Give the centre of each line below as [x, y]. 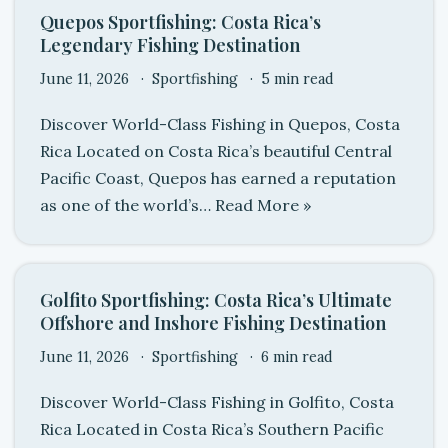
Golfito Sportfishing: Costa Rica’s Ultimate [216, 300]
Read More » [263, 205]
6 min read [297, 357]
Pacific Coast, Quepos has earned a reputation [218, 178]
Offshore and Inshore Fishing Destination [213, 323]
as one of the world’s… [127, 205]
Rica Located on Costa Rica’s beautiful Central [216, 151]
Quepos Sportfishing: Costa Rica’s [180, 22]
